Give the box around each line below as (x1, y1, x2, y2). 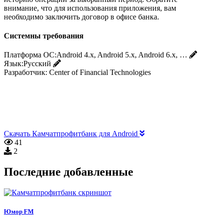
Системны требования (4, 31, 84, 40)
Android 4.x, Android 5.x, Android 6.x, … (56, 51, 187, 59)
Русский (23, 59, 51, 68)
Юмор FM (4, 208, 34, 216)
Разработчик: (4, 68, 47, 77)
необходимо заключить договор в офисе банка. (4, 12, 159, 21)
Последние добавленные (4, 165, 133, 179)
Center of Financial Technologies (49, 68, 151, 77)
